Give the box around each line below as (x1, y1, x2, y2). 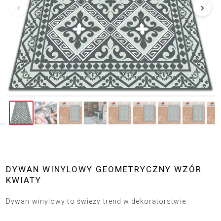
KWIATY (6, 175, 41, 185)
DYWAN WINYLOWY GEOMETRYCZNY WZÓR (6, 164, 202, 174)
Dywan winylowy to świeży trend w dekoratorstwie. (6, 197, 188, 205)
